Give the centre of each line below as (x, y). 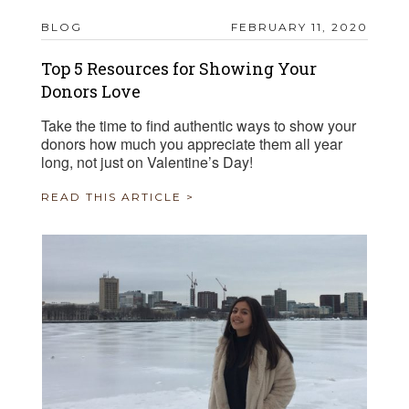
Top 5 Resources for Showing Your (179, 69)
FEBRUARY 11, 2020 (299, 27)
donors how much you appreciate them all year (192, 144)
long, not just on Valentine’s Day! (147, 163)
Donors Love (91, 92)
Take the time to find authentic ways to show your (199, 126)
